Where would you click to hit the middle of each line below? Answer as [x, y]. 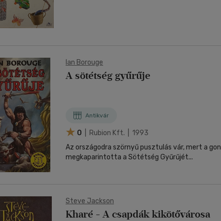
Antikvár [97, 115]
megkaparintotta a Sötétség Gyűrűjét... [129, 157]
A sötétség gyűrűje [108, 75]
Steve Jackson [90, 201]
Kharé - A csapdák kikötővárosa [138, 214]
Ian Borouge [84, 62]
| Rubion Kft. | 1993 [116, 133]
